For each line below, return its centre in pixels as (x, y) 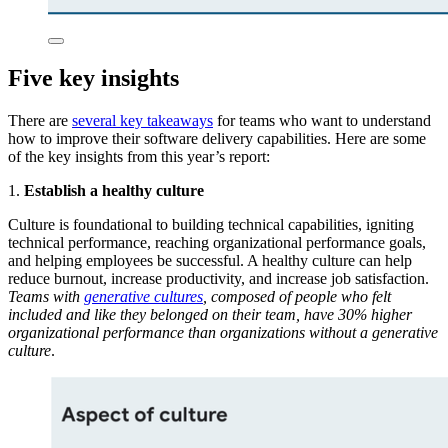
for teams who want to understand (322, 120)
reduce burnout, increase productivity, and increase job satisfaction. (218, 278)
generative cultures (143, 296)
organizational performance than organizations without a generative (223, 332)
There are (40, 120)
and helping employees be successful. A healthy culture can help (210, 260)
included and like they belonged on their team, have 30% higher (210, 314)
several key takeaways (142, 120)
